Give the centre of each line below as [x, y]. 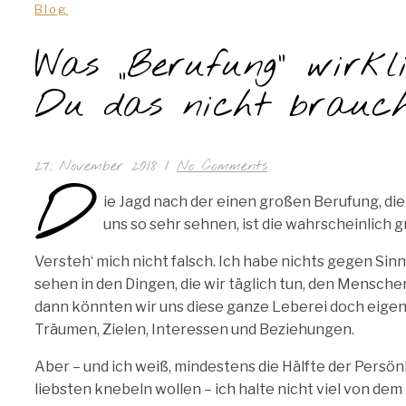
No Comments [222, 167]
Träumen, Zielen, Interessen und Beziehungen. [194, 330]
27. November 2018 [96, 167]
